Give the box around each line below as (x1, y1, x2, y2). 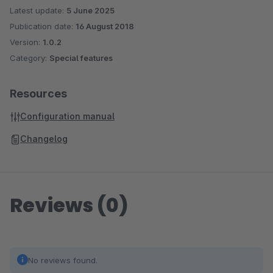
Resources (10, 87, 67, 100)
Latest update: (10, 5, 66, 15)
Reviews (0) (10, 191, 129, 219)
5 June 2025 (66, 5, 115, 15)
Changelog (20, 133, 68, 144)
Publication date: (10, 21, 76, 31)
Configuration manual (20, 111, 115, 121)
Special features (49, 53, 113, 63)
